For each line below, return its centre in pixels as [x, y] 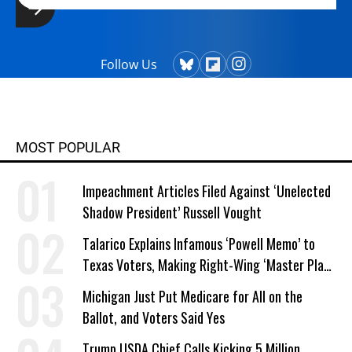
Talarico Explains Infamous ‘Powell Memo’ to [199, 244]
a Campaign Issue [128, 286]
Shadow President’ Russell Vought [172, 212]
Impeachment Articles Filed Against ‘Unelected [207, 191]
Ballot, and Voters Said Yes [154, 317]
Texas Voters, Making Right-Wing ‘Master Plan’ [207, 265]
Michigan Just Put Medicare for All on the [192, 296]
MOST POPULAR [68, 147]
